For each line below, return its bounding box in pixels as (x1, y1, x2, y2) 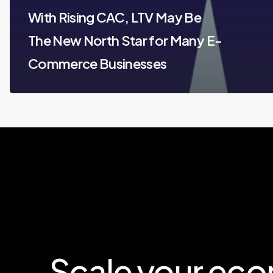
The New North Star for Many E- (28, 32, 222, 49)
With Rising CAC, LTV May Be (28, 9, 202, 26)
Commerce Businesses (28, 55, 167, 72)
